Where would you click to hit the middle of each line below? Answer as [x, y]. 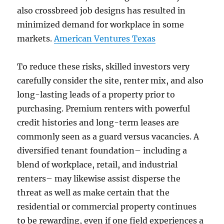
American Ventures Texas [105, 38]
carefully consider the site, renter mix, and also [110, 80]
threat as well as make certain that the [93, 192]
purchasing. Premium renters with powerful [104, 108]
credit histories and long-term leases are [98, 122]
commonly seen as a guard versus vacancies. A [108, 136]
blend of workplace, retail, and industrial [97, 164]
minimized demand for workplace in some [101, 24]
